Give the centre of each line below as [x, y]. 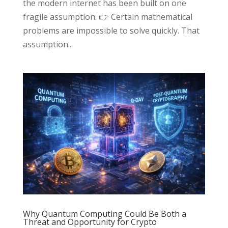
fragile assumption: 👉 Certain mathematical [107, 17]
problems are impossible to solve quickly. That [111, 31]
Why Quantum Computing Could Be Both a [104, 214]
